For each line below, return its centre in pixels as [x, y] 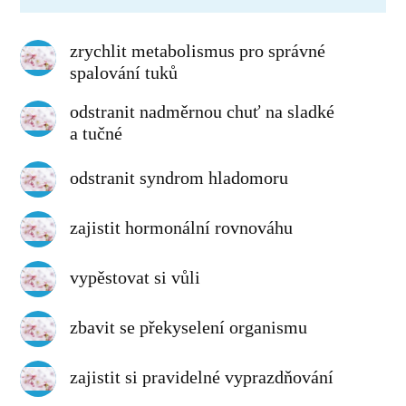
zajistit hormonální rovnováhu [182, 228]
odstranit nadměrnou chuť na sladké [203, 112]
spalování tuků [124, 73]
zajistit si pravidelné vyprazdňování [202, 377]
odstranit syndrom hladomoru [179, 178]
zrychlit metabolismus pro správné [198, 51]
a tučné [97, 134]
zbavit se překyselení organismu [189, 328]
